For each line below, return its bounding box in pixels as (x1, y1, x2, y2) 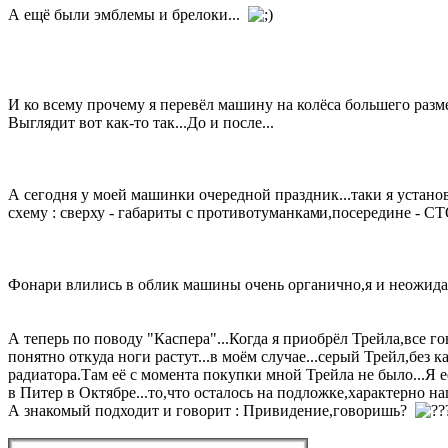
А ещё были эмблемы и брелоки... (8, 5, 248, 23)
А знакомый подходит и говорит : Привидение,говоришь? (8, 401, 415, 419)
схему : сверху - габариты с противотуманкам (8, 203, 320, 221)
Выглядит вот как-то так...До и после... (8, 113, 274, 131)
